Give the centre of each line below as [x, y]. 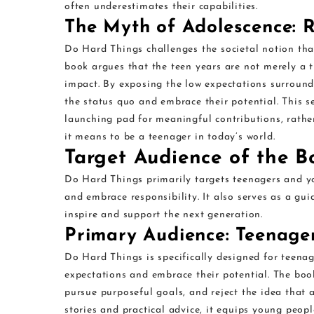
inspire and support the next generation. [164, 215]
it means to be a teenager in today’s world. [170, 137]
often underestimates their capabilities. [162, 7]
